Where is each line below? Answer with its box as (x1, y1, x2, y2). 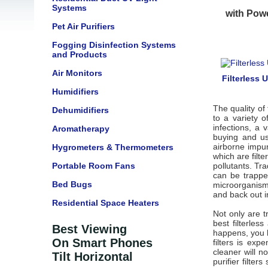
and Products (52, 50, 107, 59)
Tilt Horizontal (52, 250, 133, 263)
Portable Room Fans (52, 161, 135, 170)
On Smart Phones (52, 236, 153, 249)
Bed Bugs (52, 179, 92, 189)
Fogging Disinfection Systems (52, 40, 176, 50)
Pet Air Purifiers (52, 22, 115, 31)
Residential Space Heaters (52, 198, 159, 208)
